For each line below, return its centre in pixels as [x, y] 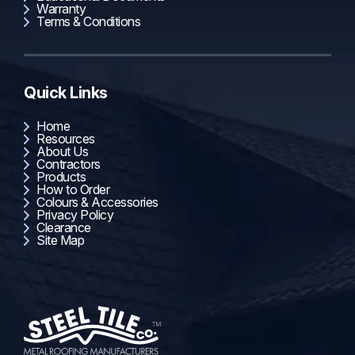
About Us [62, 152]
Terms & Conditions [88, 21]
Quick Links [66, 93]
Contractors [69, 164]
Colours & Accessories [97, 202]
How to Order [73, 190]
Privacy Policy [75, 215]
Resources [66, 139]
